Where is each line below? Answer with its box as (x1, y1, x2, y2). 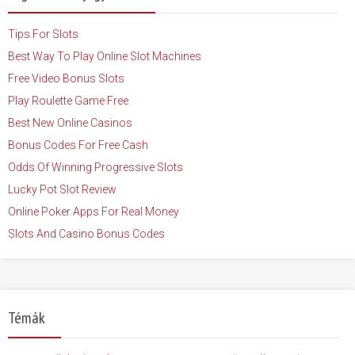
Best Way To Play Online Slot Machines (8, 50, 201, 63)
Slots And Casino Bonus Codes (8, 227, 165, 241)
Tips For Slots (8, 28, 78, 41)
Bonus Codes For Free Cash (8, 139, 148, 152)
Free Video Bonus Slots (8, 72, 124, 86)
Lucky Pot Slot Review (8, 183, 116, 197)
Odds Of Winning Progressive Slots (8, 161, 183, 174)
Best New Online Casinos (8, 116, 132, 130)
